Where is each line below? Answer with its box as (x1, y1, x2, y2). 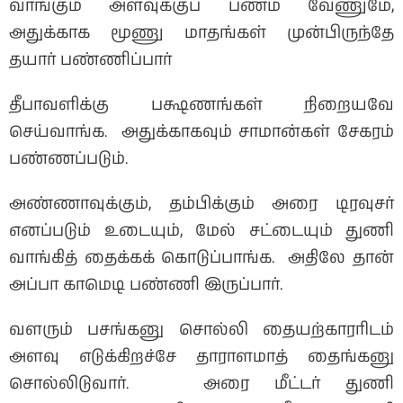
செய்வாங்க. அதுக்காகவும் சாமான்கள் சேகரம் (9, 120, 394, 144)
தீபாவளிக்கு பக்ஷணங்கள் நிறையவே (9, 93, 394, 117)
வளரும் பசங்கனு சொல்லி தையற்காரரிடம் (9, 318, 394, 342)
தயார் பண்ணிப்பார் (9, 48, 172, 72)
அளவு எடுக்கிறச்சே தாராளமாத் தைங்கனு (9, 345, 394, 369)
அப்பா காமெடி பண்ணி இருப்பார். (9, 273, 282, 297)
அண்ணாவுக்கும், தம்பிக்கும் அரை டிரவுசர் (9, 192, 394, 216)
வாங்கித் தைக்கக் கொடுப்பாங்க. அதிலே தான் (9, 246, 394, 270)
